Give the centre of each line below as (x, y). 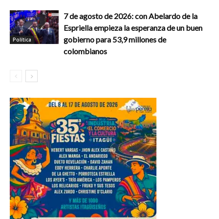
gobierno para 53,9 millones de (115, 40)
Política (22, 39)
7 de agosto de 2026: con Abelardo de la (131, 16)
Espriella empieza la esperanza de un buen (133, 28)
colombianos (85, 51)
